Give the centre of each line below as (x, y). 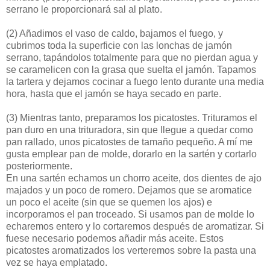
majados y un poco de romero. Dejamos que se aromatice (129, 190)
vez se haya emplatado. (57, 262)
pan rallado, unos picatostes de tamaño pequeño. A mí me (129, 142)
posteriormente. (39, 166)
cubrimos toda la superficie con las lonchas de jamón (119, 45)
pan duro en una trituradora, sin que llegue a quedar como (130, 130)
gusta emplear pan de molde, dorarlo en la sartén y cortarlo (131, 154)
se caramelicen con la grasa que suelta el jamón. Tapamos (131, 69)
